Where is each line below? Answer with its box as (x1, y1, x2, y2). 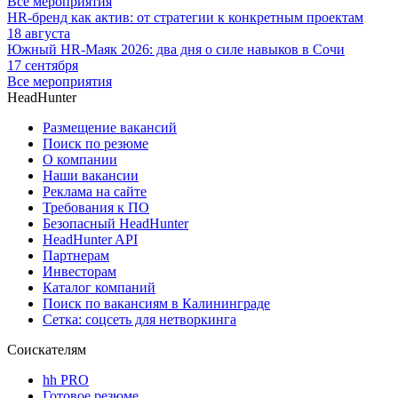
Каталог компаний (43, 280, 155, 296)
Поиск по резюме (43, 136, 148, 152)
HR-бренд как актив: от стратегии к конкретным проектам (7, 10, 363, 26)
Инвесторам (43, 264, 116, 280)
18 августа (7, 26, 70, 42)
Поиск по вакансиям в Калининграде (43, 296, 270, 312)
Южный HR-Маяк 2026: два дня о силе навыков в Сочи (7, 42, 345, 58)
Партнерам (43, 248, 109, 264)
